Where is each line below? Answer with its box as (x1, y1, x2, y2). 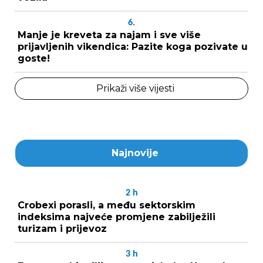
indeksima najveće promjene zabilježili (18, 211, 215, 222)
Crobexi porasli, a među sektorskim (18, 199, 195, 211)
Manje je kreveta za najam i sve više (18, 29, 201, 41)
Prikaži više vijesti (96, 82, 174, 94)
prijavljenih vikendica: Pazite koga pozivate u (18, 41, 248, 52)
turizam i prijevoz (18, 222, 107, 234)
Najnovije (112, 147, 159, 159)
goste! (18, 52, 50, 64)
